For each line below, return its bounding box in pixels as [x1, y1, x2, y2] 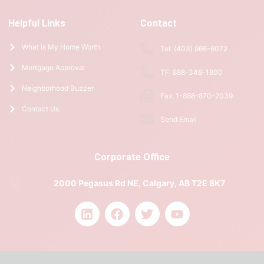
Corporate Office [94, 151, 170, 163]
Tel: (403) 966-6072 [160, 44, 227, 53]
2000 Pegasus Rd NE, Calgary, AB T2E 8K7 [53, 177, 225, 188]
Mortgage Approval [21, 63, 85, 72]
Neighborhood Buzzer [21, 84, 94, 93]
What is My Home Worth [21, 42, 100, 52]
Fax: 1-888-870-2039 [160, 91, 233, 100]
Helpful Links [8, 18, 65, 29]
